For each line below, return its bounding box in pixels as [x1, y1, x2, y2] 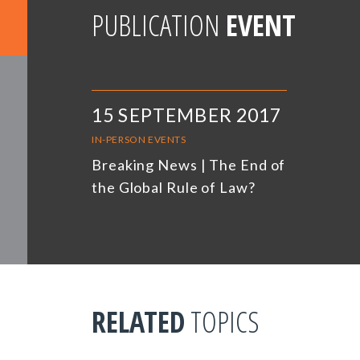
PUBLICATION [92, 6, 226, 46]
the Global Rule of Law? [92, 178, 256, 197]
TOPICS [185, 302, 260, 342]
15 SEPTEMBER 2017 [92, 104, 282, 127]
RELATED [92, 302, 185, 342]
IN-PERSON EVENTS [92, 133, 186, 146]
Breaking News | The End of [92, 156, 286, 174]
